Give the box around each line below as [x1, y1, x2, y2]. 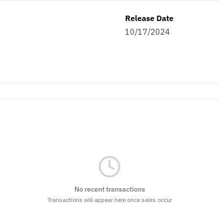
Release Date [125, 13, 174, 23]
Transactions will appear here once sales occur [47, 196, 172, 204]
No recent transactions [74, 185, 145, 194]
